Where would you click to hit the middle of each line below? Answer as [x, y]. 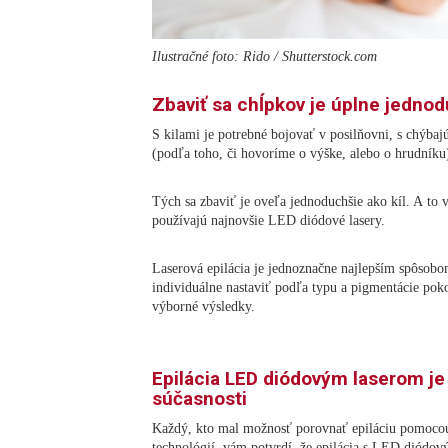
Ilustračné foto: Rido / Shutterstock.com [264, 56]
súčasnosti [199, 398]
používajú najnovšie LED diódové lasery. [268, 220]
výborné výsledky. [203, 306]
